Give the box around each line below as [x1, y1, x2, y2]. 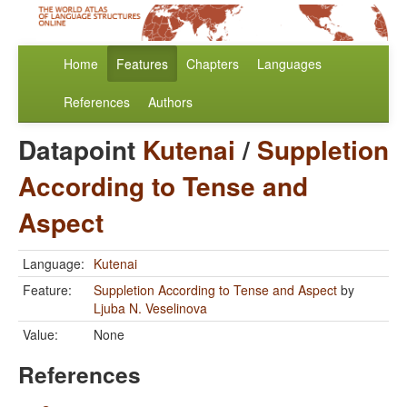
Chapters [186, 55, 239, 74]
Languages [257, 55, 322, 74]
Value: [23, 325, 58, 344]
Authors [148, 93, 193, 112]
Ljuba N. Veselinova [94, 299, 207, 318]
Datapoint [18, 131, 143, 169]
